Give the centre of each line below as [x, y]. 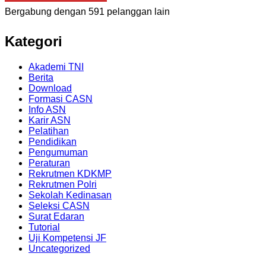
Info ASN [47, 110]
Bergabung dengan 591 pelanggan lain [87, 11]
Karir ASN [50, 121]
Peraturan [49, 163]
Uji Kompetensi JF [67, 238]
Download [50, 88]
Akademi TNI [56, 67]
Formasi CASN [61, 99]
